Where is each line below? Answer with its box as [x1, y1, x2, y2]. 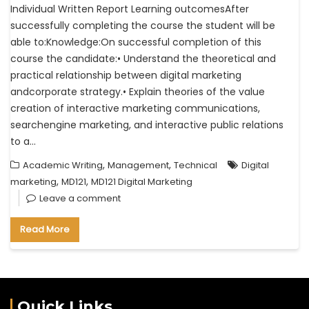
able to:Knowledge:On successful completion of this [10, 34, 261, 49]
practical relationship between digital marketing [10, 68, 241, 82]
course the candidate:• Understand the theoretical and [10, 51, 276, 66]
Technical [174, 158, 217, 172]
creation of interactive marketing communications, [10, 101, 260, 115]
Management [108, 158, 169, 172]
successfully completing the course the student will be [10, 18, 275, 32]
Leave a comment [39, 191, 121, 205]
